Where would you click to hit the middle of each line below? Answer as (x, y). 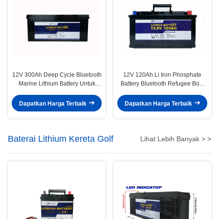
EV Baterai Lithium (162, 93)
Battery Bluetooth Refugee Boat (162, 84)
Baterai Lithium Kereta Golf (61, 139)
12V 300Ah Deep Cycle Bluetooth (57, 75)
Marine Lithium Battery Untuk (57, 84)
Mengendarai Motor (57, 93)
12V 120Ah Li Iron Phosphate (162, 75)
